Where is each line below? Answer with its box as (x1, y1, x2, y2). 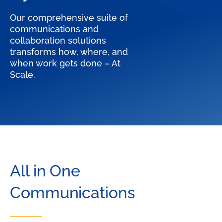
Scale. (10, 69, 35, 80)
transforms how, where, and (10, 46, 128, 57)
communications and (10, 23, 99, 34)
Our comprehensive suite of (10, 12, 128, 23)
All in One (10, 162, 80, 180)
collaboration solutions (10, 35, 106, 46)
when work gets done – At (10, 57, 120, 68)
